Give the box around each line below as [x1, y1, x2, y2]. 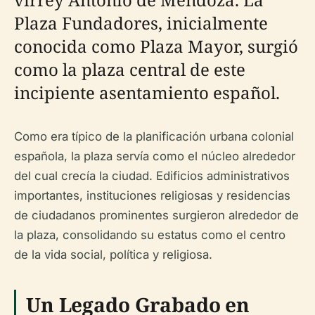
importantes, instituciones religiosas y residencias [14, 188, 290, 202]
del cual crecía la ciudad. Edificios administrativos [14, 169, 290, 183]
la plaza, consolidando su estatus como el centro [14, 228, 285, 242]
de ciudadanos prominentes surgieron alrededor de [14, 208, 299, 222]
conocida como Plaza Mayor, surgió [14, 34, 298, 58]
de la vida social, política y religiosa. [14, 247, 212, 262]
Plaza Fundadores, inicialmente [14, 11, 268, 34]
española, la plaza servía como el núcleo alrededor [14, 149, 295, 163]
